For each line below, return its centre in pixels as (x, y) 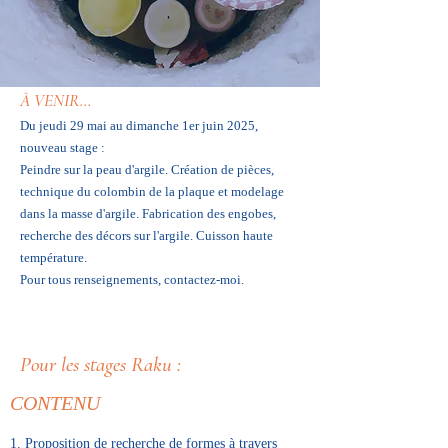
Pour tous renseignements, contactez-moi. (132, 279)
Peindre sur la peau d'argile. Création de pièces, (147, 169)
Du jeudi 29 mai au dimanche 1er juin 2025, (139, 125)
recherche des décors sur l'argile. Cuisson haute (146, 235)
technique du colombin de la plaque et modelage (152, 191)
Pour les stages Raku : (100, 364)
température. (53, 257)
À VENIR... (55, 100)
